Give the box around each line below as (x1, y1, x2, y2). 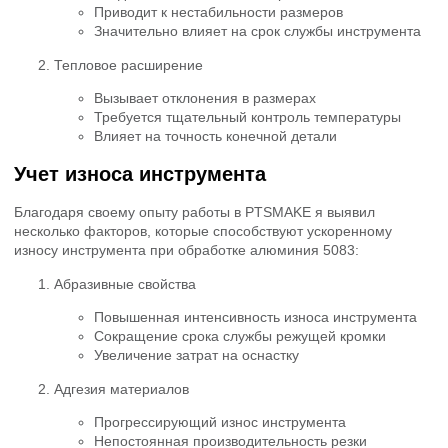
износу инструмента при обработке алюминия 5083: (14, 242, 359, 259)
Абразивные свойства (54, 275, 196, 292)
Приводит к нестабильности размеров (94, 3, 343, 20)
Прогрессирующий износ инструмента (94, 414, 346, 431)
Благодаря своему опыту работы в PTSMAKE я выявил (14, 204, 375, 221)
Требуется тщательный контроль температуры (94, 109, 401, 126)
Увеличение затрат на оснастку (94, 347, 299, 364)
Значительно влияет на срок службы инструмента (94, 22, 421, 39)
